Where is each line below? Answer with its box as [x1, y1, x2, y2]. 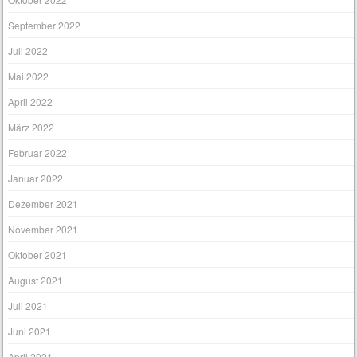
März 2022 [8, 120, 55, 135]
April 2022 [8, 95, 53, 109]
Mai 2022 [8, 69, 49, 84]
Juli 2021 [8, 299, 49, 313]
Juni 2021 [8, 324, 52, 339]
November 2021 [8, 222, 79, 237]
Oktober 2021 [8, 248, 68, 262]
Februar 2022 [8, 146, 68, 160]
